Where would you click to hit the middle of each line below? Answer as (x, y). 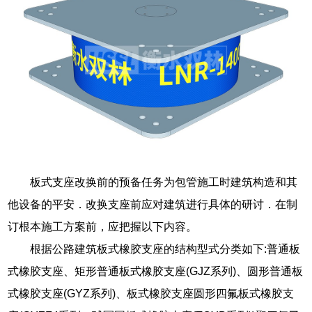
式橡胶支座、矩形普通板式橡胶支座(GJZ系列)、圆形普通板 (156, 271)
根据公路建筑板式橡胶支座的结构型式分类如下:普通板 (165, 249)
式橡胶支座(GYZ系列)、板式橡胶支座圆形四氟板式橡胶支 (151, 293)
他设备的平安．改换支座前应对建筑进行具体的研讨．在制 (153, 204)
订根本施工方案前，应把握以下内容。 (103, 226)
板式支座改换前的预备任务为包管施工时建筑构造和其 (164, 182)
